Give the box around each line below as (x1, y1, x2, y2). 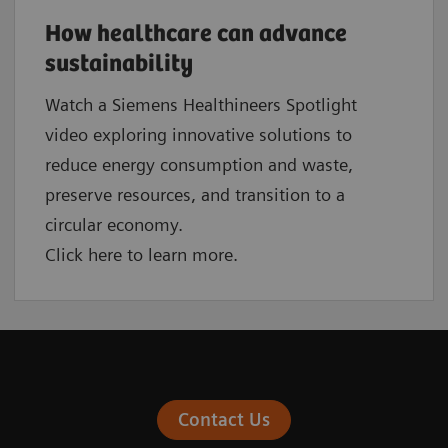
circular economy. (45, 213, 183, 235)
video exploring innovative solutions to (45, 123, 352, 145)
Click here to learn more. (45, 243, 238, 265)
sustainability (45, 50, 193, 78)
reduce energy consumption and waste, (45, 153, 353, 175)
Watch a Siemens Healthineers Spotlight (45, 93, 357, 115)
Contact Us (177, 408, 270, 430)
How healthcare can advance (45, 20, 347, 48)
